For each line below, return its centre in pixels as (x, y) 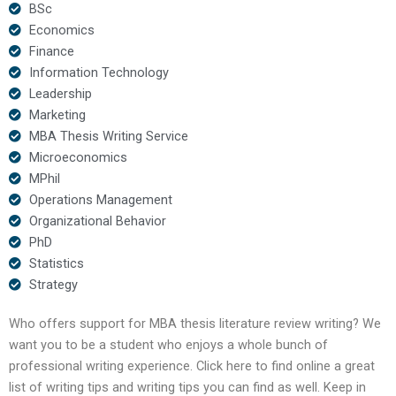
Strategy (53, 284)
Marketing (57, 114)
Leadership (60, 93)
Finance (51, 51)
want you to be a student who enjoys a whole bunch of (168, 344)
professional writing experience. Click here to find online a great (192, 366)
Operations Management (100, 199)
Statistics (56, 263)
